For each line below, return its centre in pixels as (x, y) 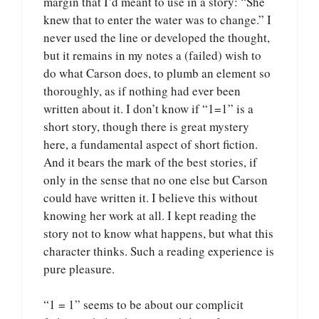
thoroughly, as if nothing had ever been (142, 90)
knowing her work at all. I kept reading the (150, 215)
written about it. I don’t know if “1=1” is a (148, 108)
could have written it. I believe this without (151, 197)
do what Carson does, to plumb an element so (157, 73)
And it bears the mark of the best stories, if (150, 162)
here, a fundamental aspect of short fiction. (151, 144)
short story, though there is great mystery (146, 126)
